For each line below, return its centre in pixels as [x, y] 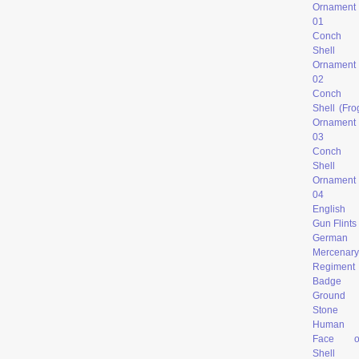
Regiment [334, 266]
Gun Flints [335, 223]
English [329, 209]
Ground [329, 295]
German [330, 238]
